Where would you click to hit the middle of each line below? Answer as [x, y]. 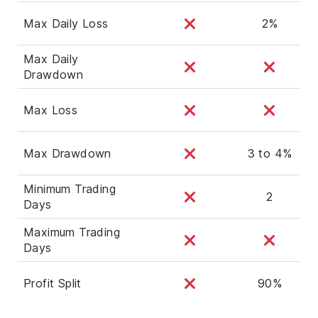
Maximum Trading [72, 232]
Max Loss [51, 110]
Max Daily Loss [66, 23]
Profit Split [53, 283]
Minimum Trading [70, 188]
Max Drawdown [67, 153]
